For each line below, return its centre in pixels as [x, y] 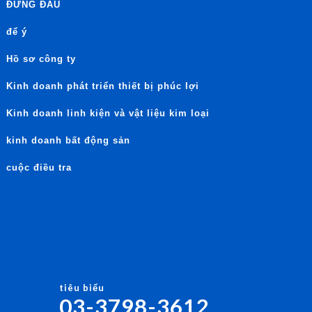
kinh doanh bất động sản [68, 141]
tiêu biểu [82, 288]
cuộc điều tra [39, 168]
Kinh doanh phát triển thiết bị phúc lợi [103, 86]
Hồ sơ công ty [41, 59]
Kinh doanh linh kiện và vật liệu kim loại [108, 114]
